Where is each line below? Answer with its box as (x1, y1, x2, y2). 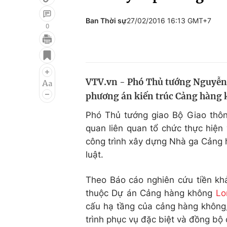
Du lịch (141, 63, 168, 73)
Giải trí (16, 44, 43, 54)
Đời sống (141, 44, 177, 54)
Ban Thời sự (86, 16, 127, 25)
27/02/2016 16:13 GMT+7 (127, 16, 211, 25)
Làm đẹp (141, 83, 177, 93)
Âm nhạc (16, 83, 52, 93)
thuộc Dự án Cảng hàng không (86, 188, 216, 198)
